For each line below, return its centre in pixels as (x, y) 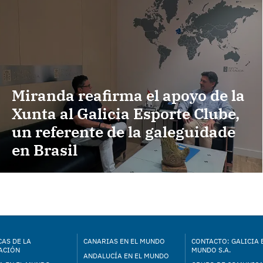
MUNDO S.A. (211, 250)
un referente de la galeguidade (124, 132)
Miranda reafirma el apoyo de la (128, 95)
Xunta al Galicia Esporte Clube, (126, 114)
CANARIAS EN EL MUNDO (124, 241)
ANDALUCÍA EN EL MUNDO (127, 256)
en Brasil (45, 150)
